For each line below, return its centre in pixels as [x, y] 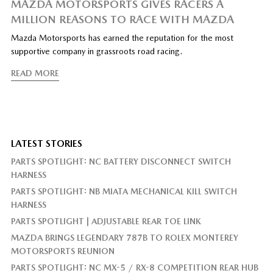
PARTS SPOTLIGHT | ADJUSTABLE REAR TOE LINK [106, 221]
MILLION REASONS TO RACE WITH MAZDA [122, 19]
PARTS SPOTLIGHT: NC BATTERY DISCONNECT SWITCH [121, 161]
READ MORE [35, 73]
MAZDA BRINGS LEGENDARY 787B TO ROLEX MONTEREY [124, 237]
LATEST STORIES [46, 143]
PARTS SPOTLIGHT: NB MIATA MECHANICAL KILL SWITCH [124, 191]
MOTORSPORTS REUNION [62, 251]
